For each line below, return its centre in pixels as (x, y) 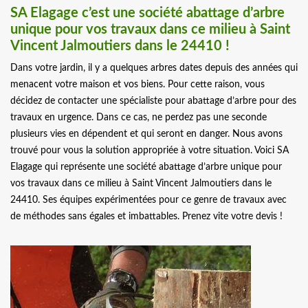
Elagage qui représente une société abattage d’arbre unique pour (146, 167)
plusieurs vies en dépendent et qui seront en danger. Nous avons (146, 134)
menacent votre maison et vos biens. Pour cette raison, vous (137, 85)
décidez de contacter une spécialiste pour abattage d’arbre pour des (153, 101)
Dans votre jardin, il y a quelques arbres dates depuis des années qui (154, 68)
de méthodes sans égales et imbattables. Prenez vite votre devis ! (146, 217)
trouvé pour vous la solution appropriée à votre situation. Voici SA (150, 151)
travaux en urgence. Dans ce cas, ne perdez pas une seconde (139, 118)
